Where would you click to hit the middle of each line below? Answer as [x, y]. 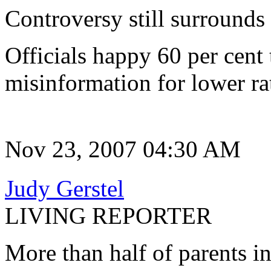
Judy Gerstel [64, 188]
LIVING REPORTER [108, 216]
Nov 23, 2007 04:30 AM [123, 149]
